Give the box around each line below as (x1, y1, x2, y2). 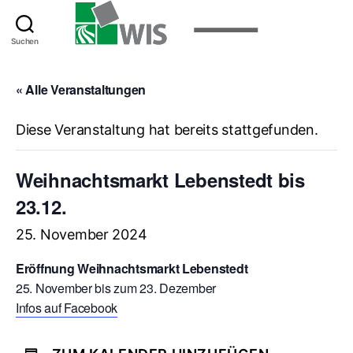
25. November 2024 (16, 225, 147, 243)
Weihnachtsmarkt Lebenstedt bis (16, 165, 305, 193)
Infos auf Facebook (16, 298, 118, 317)
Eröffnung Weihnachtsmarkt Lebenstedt (16, 258, 248, 277)
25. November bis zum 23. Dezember (16, 278, 217, 297)
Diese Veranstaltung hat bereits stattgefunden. (16, 121, 318, 138)
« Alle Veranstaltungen (16, 80, 147, 98)
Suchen (11, 36, 39, 46)
